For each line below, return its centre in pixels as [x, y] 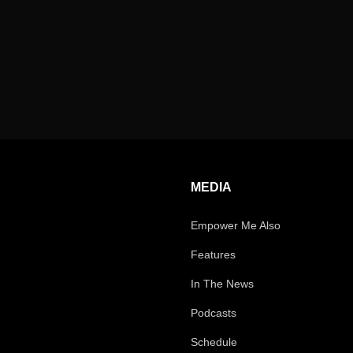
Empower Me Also [236, 225]
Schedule [214, 342]
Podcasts [214, 312]
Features [213, 254]
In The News [222, 283]
